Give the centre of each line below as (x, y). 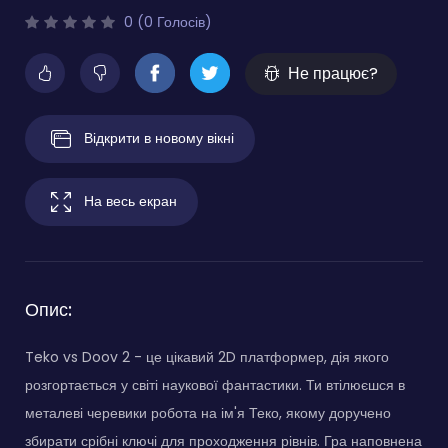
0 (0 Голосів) (166, 22)
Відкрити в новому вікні (159, 137)
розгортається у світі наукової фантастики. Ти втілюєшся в (215, 385)
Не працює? (333, 74)
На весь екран (130, 200)
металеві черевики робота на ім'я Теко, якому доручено (208, 413)
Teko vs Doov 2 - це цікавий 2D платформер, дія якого (207, 357)
